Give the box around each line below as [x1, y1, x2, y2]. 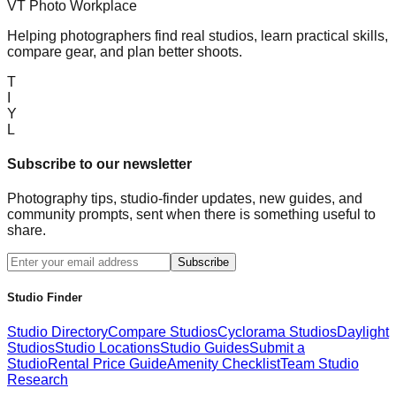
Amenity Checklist [167, 355, 280, 371]
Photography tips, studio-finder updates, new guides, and [7, 191, 362, 207]
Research [7, 371, 68, 387]
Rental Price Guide [48, 355, 167, 371]
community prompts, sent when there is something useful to [7, 207, 376, 223]
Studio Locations [55, 339, 160, 355]
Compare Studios [108, 324, 217, 339]
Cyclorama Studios [217, 324, 337, 339]
